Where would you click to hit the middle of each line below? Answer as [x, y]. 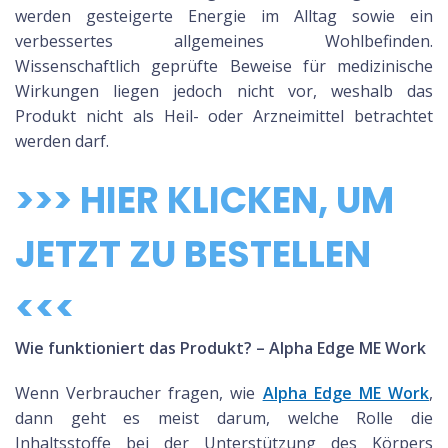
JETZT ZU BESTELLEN [193, 254]
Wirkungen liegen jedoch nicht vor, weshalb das [224, 91]
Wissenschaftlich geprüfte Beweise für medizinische [224, 66]
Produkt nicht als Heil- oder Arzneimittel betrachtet [224, 116]
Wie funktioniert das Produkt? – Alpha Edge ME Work [220, 348]
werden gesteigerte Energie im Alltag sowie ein [224, 16]
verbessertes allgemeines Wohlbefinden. [224, 41]
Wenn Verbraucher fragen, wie [139, 393]
